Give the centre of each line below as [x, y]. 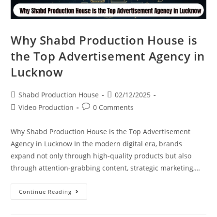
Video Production [46, 108]
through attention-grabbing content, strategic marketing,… [106, 168]
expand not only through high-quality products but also [101, 156]
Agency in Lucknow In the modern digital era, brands [97, 144]
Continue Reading [46, 192]
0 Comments [114, 108]
